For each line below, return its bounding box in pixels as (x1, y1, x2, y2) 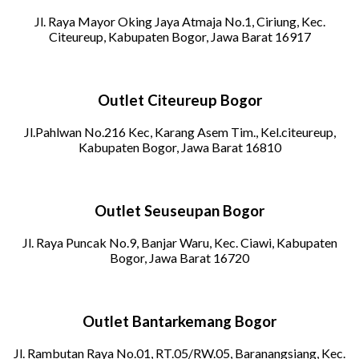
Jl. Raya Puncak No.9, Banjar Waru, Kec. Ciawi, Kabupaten (22, 234, 337, 250)
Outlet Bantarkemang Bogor (83, 313, 276, 331)
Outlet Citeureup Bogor (97, 91, 262, 109)
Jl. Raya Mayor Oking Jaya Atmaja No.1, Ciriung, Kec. (34, 13, 325, 29)
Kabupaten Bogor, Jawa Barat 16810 (78, 139, 281, 155)
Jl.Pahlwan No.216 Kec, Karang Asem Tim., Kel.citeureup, (23, 123, 336, 139)
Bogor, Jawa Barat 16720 (110, 249, 249, 265)
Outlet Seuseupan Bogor (95, 202, 264, 220)
